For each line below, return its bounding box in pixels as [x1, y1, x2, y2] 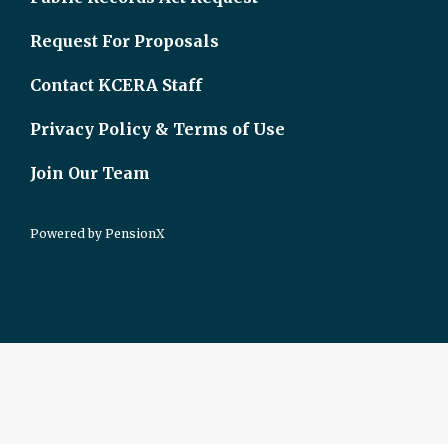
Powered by [30, 226, 105, 241]
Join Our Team [30, 163, 150, 183]
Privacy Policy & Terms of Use [30, 119, 285, 139]
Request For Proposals [30, 31, 219, 51]
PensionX [105, 226, 165, 241]
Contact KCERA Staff [30, 75, 202, 95]
